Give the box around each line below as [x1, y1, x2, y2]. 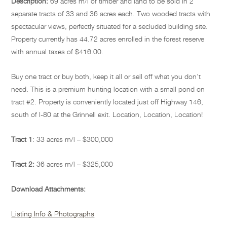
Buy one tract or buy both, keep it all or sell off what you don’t [11, 72, 201, 81]
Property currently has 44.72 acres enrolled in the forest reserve [11, 34, 205, 44]
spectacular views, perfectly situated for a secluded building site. [11, 22, 208, 31]
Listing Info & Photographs [11, 209, 95, 218]
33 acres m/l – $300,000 [36, 135, 113, 144]
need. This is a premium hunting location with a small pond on [11, 85, 205, 94]
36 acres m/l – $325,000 [36, 160, 113, 169]
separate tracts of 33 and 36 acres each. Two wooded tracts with [11, 9, 211, 18]
